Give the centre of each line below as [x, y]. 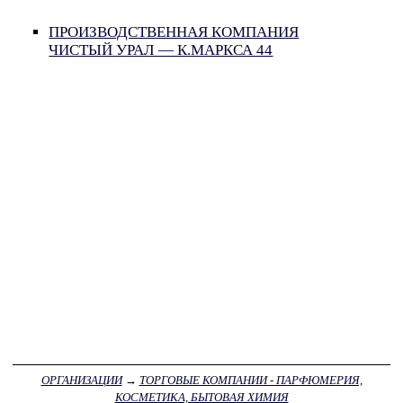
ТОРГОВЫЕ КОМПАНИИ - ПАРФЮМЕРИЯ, [251, 380]
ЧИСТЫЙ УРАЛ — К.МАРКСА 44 [161, 50]
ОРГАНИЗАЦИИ [81, 380]
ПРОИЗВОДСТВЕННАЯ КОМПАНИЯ [174, 32]
